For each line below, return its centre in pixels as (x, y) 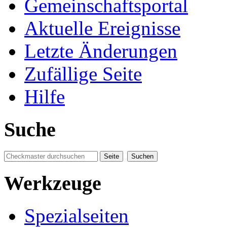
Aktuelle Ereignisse (102, 28)
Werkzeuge (53, 183)
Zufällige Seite (83, 74)
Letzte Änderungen (101, 51)
